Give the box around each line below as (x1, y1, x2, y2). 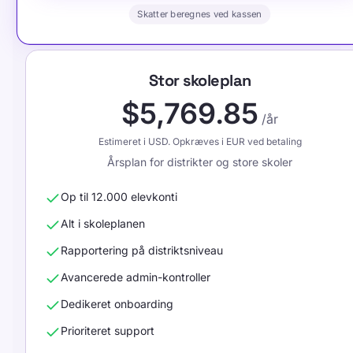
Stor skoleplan (148, 70, 251, 91)
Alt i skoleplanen (61, 217, 145, 230)
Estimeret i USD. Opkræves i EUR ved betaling (98, 136, 302, 147)
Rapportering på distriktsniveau (61, 243, 223, 257)
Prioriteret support (61, 324, 154, 337)
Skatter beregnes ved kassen (137, 8, 262, 20)
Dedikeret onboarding (61, 297, 173, 310)
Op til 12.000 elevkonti (61, 190, 177, 203)
